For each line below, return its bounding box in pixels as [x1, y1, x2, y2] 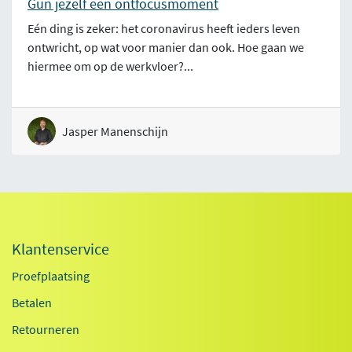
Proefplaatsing [12, 268, 90, 284]
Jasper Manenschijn [62, 123, 168, 139]
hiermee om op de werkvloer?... [27, 58, 193, 74]
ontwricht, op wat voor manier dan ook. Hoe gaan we [27, 39, 304, 55]
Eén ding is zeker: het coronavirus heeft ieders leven [27, 20, 300, 36]
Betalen [12, 295, 52, 310]
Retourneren [12, 321, 79, 337]
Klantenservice [12, 239, 109, 258]
